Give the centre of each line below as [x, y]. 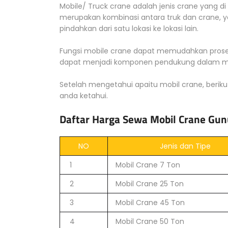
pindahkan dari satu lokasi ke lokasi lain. [129, 28]
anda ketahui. [84, 96]
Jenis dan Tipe [185, 146]
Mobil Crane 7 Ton [148, 165]
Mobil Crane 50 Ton [150, 221]
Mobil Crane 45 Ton [150, 203]
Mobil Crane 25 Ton [150, 184]
